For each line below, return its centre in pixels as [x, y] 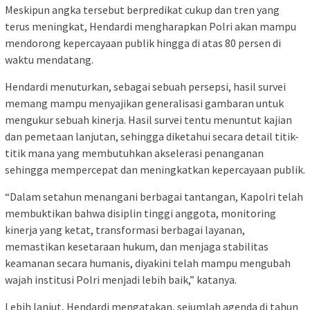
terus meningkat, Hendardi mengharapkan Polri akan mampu [151, 27]
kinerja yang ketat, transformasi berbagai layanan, [125, 230]
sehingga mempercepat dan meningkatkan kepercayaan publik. [155, 170]
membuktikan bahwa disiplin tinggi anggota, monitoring [140, 213]
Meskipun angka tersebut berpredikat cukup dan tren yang [142, 10]
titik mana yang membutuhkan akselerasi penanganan [134, 153]
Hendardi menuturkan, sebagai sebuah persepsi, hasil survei [145, 87]
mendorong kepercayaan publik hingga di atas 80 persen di [143, 43]
